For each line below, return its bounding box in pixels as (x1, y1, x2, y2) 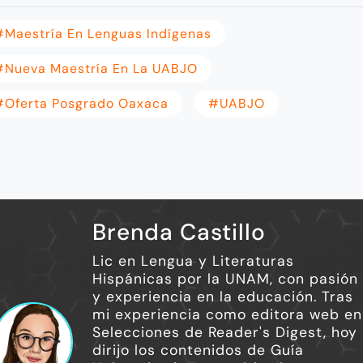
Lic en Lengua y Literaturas (92, 251, 294, 270)
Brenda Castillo (92, 216, 266, 247)
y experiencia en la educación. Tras (92, 287, 353, 305)
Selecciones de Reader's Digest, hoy (92, 322, 357, 341)
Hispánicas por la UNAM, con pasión (92, 269, 358, 288)
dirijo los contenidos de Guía (92, 340, 304, 359)
